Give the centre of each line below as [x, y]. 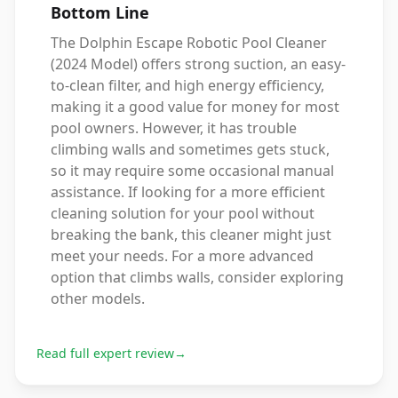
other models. [98, 298]
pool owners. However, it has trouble [174, 128]
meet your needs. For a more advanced [182, 256]
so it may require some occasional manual [192, 171]
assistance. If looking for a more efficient [188, 192]
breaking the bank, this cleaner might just [191, 235]
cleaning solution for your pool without [183, 213]
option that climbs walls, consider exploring [197, 277]
